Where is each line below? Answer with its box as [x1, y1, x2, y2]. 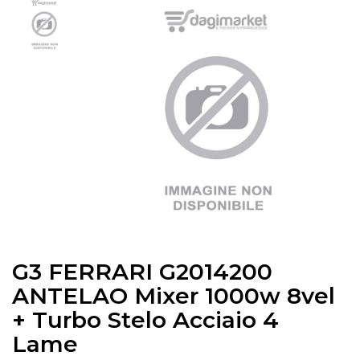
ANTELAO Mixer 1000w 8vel [12, 282, 335, 309]
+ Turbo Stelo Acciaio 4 [12, 306, 279, 333]
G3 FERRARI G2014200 [12, 258, 272, 285]
